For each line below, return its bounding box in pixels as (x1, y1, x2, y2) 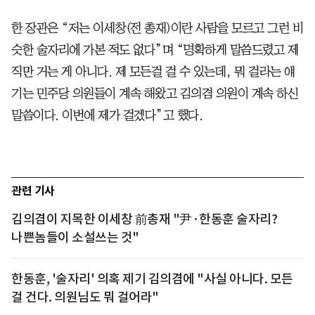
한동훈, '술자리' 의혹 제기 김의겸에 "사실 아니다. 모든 (11, 270, 293, 287)
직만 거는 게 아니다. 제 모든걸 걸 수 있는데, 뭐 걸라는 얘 (11, 65, 295, 78)
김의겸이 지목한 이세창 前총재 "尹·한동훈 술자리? (11, 210, 277, 227)
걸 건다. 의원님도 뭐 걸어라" (11, 288, 159, 305)
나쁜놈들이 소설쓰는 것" (11, 229, 139, 245)
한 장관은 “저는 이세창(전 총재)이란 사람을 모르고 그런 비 (11, 21, 303, 34)
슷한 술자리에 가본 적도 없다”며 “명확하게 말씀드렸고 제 (11, 43, 298, 56)
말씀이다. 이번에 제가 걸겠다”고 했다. (11, 108, 202, 122)
